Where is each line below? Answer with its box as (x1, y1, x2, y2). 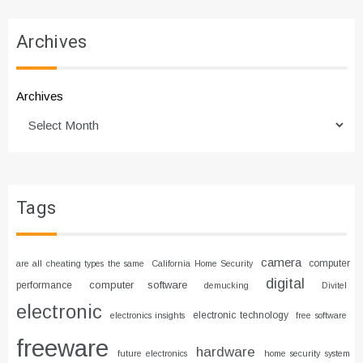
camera (260, 254, 301, 269)
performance (16, 279, 72, 291)
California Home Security (152, 258, 254, 268)
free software (296, 310, 348, 320)
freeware (16, 334, 109, 361)
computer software (89, 278, 187, 291)
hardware (196, 344, 256, 360)
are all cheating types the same (16, 258, 144, 268)
